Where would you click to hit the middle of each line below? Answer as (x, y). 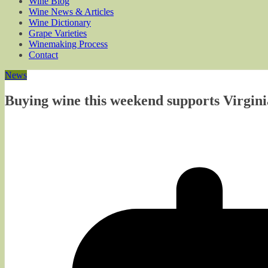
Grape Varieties (58, 33)
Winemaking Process (68, 44)
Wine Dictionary (60, 22)
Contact (43, 55)
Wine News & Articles (71, 12)
